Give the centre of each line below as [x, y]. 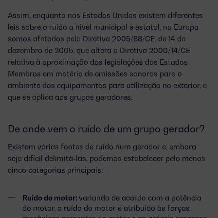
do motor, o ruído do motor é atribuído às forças [106, 208]
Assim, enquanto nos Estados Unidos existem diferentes [105, 15]
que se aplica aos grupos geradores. [70, 97]
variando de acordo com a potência [140, 197]
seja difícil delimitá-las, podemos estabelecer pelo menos [107, 158]
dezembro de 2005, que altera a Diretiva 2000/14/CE [99, 50]
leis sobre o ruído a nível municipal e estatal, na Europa [103, 27]
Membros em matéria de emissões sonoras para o [95, 73]
